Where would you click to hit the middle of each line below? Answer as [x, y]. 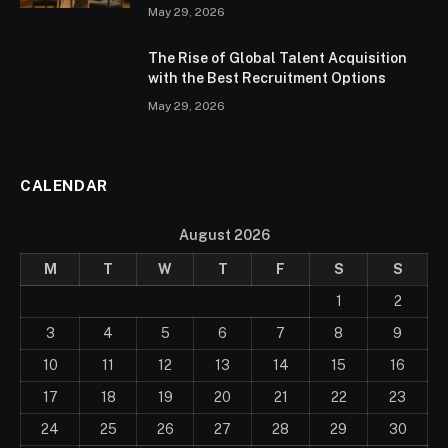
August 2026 [224, 234]
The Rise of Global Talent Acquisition [277, 57]
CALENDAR [64, 185]
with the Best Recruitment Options [267, 77]
